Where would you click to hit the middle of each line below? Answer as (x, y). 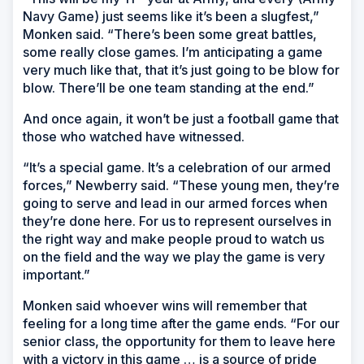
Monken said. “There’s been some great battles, (170, 35)
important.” (56, 275)
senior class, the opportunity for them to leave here (179, 342)
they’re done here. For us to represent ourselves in (177, 221)
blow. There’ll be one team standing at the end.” (169, 88)
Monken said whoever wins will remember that (165, 306)
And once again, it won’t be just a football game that (181, 119)
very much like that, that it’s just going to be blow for (181, 70)
